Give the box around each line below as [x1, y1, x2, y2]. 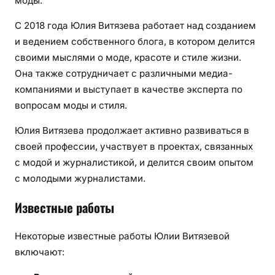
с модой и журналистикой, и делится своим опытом [15, 157, 254, 168]
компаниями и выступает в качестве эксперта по [15, 83, 242, 95]
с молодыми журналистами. [15, 172, 145, 184]
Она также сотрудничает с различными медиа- [15, 67, 233, 79]
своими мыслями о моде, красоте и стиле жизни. [15, 51, 241, 63]
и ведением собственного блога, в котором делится [15, 35, 255, 47]
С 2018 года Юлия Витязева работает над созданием [15, 19, 256, 31]
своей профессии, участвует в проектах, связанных [15, 141, 253, 152]
